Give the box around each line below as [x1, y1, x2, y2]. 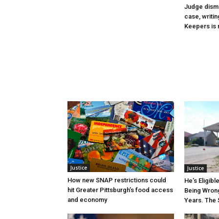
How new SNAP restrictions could [67, 176, 166, 184]
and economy [67, 196, 107, 203]
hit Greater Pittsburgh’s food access [67, 186, 173, 194]
